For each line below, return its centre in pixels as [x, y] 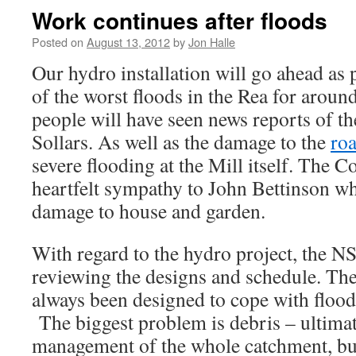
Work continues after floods [180, 20]
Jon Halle [212, 42]
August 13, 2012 [128, 42]
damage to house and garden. [149, 211]
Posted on [58, 42]
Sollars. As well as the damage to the [181, 141]
